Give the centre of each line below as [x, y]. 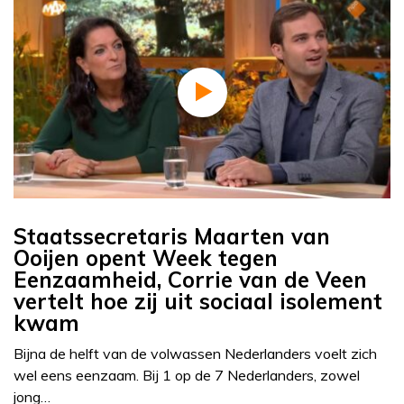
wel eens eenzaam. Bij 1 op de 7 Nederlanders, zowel [187, 376]
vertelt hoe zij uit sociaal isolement [198, 302]
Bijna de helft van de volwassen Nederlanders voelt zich [195, 354]
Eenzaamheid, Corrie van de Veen [190, 280]
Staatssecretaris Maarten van [172, 237]
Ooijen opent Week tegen [146, 258]
